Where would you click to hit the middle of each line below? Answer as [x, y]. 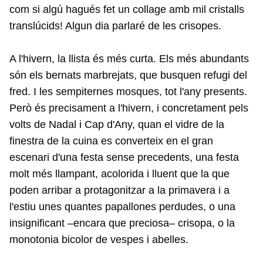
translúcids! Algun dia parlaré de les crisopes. [115, 26]
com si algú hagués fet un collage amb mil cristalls [127, 9]
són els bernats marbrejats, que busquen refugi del [128, 75]
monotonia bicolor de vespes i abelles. [99, 240]
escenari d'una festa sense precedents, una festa [124, 157]
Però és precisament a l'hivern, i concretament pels [129, 108]
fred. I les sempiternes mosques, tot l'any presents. [128, 92]
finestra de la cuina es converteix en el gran [111, 141]
